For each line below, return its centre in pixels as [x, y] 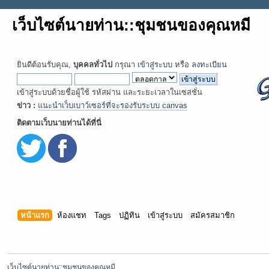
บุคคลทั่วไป [93, 65]
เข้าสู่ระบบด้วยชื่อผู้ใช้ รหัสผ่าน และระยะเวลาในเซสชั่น [110, 92]
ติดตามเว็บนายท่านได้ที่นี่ [59, 123]
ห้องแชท [72, 216]
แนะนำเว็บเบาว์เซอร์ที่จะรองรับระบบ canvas [113, 105]
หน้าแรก [35, 216]
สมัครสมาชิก [213, 216]
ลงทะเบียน [209, 65]
